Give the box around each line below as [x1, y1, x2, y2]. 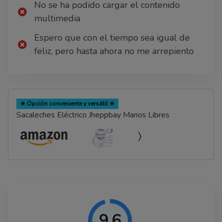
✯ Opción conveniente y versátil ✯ [20, 100, 114, 108]
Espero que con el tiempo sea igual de [34, 32, 190, 44]
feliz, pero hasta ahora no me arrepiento [34, 45, 194, 57]
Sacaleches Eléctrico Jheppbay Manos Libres [16, 110, 169, 121]
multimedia [34, 12, 80, 25]
